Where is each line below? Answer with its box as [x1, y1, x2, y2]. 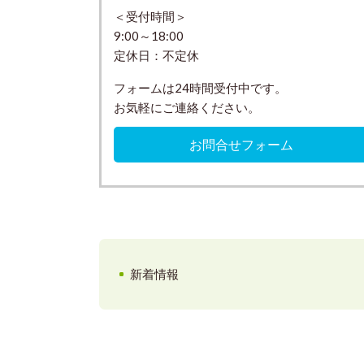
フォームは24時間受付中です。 [114, 80, 287, 95]
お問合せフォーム [189, 136, 293, 153]
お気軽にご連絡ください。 [114, 99, 260, 115]
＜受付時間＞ [114, 8, 187, 24]
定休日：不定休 [114, 47, 199, 63]
